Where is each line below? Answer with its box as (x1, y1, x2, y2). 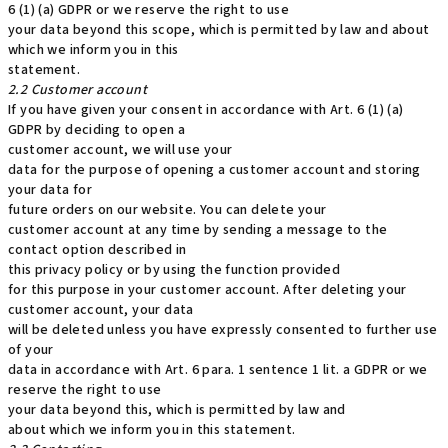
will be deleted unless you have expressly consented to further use (8, 320, 438, 340)
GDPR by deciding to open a (8, 120, 186, 140)
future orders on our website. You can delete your (8, 200, 327, 220)
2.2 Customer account (8, 80, 147, 100)
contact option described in (8, 240, 187, 260)
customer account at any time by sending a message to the (8, 220, 388, 240)
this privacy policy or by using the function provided (8, 260, 341, 280)
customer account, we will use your (8, 140, 233, 160)
